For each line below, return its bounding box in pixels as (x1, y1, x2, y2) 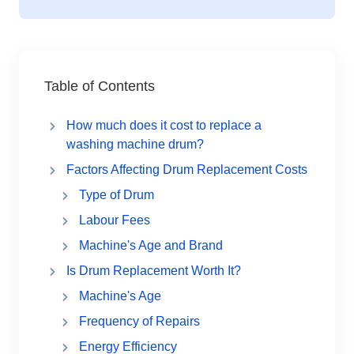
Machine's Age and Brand (79, 238, 223, 252)
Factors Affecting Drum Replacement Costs (66, 162, 307, 176)
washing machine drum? (66, 137, 204, 151)
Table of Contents (44, 77, 155, 94)
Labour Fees (79, 213, 150, 227)
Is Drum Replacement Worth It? (66, 263, 241, 277)
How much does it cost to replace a (66, 118, 262, 132)
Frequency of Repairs (79, 314, 200, 328)
